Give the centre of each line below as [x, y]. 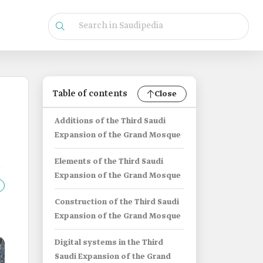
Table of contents [90, 94]
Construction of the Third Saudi [117, 202]
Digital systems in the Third [109, 243]
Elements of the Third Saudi [109, 162]
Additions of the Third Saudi [110, 121]
